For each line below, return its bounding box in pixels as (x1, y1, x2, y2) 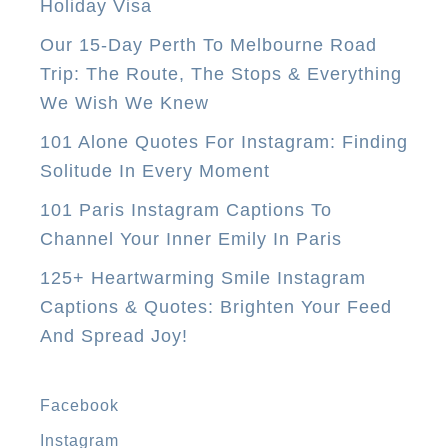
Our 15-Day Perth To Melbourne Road (40, 34, 377, 55)
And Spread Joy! (40, 325, 188, 346)
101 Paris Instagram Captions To (40, 199, 332, 220)
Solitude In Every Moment (40, 160, 270, 181)
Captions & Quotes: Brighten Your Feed (40, 296, 392, 317)
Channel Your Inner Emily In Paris (40, 228, 342, 249)
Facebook (40, 396, 119, 414)
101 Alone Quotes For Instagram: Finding (40, 131, 408, 152)
